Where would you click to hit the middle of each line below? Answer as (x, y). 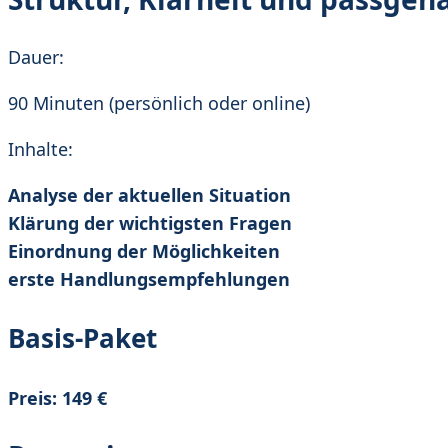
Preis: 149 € (57, 397)
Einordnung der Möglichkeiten (144, 250)
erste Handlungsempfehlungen (149, 278)
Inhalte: (40, 148)
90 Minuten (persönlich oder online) (159, 102)
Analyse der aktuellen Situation (149, 194)
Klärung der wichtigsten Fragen (150, 222)
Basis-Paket (82, 337)
